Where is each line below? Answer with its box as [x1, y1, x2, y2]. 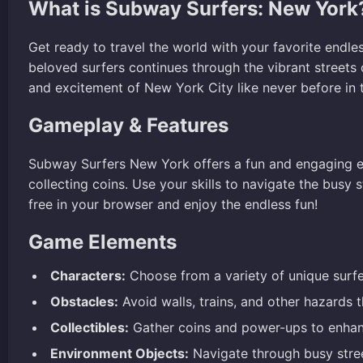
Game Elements [28, 229, 177, 254]
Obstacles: [50, 293, 118, 310]
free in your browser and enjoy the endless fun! [28, 195, 318, 212]
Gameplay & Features [28, 113, 228, 137]
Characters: [50, 267, 126, 284]
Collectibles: [50, 318, 129, 335]
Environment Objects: [50, 344, 189, 361]
